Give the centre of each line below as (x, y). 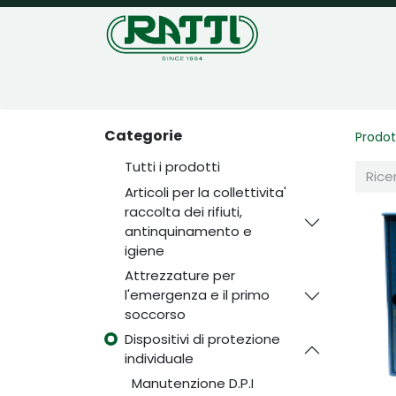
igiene (144, 250)
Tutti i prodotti (172, 167)
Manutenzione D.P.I (192, 383)
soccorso (155, 314)
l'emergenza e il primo (197, 294)
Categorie (143, 136)
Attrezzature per (179, 275)
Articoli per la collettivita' (205, 192)
